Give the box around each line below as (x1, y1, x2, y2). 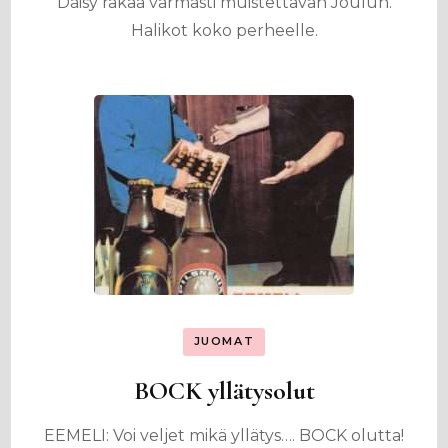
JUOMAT (193, 334, 255, 349)
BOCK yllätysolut (133, 374, 315, 406)
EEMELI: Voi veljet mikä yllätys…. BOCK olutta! (44, 425, 404, 445)
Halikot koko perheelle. (130, 21, 318, 40)
